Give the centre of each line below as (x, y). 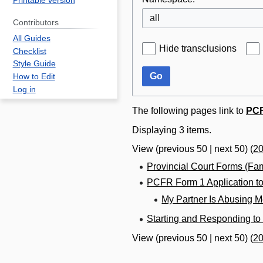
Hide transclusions (198, 48)
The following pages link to (189, 110)
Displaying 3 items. (172, 130)
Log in (24, 89)
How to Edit (34, 77)
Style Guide (34, 64)
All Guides (31, 38)
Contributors (36, 22)
